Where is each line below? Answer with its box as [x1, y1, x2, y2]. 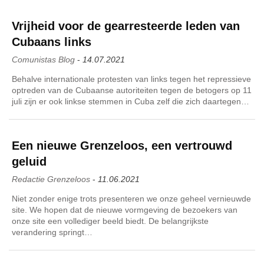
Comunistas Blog [12, 54, 75, 64]
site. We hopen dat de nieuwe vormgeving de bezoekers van [12, 204, 237, 214]
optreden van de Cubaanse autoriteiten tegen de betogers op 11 [12, 85, 252, 95]
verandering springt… [12, 227, 93, 237]
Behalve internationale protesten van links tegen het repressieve [12, 74, 251, 84]
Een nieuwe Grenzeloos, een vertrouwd [12, 138, 232, 152]
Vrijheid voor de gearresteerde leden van [12, 19, 240, 32]
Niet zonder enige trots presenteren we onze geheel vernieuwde [12, 193, 251, 203]
